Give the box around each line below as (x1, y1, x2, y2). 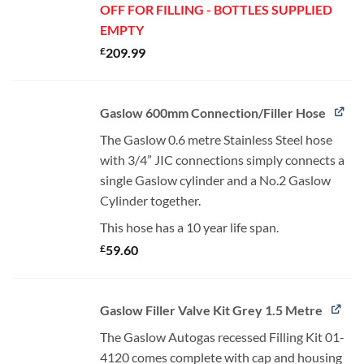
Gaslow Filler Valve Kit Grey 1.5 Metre (99, 301, 323, 318)
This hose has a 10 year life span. (99, 219, 279, 235)
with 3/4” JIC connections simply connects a (99, 151, 344, 167)
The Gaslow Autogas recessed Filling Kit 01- (99, 328, 344, 344)
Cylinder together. (99, 192, 201, 208)
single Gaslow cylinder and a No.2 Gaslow (99, 171, 331, 188)
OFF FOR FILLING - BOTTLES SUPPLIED (99, 2, 332, 17)
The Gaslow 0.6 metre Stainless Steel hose (99, 131, 332, 147)
